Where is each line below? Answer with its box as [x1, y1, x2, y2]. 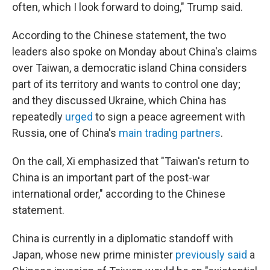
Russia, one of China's [12, 127, 119, 139]
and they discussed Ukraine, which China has [12, 94, 227, 107]
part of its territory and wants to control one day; [12, 78, 240, 90]
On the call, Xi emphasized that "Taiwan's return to [12, 155, 249, 168]
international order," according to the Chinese [12, 187, 225, 200]
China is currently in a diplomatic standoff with [12, 232, 233, 245]
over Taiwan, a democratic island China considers [12, 61, 247, 74]
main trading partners [119, 127, 221, 139]
